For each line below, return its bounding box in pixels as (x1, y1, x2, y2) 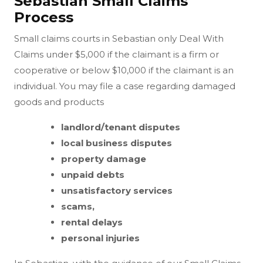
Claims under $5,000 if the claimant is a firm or (14, 48, 219, 60)
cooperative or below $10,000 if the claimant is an (14, 64, 234, 76)
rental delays (61, 216, 123, 228)
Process (14, 8, 73, 26)
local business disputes (61, 137, 172, 149)
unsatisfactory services (61, 184, 173, 196)
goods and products (14, 96, 104, 107)
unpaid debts (61, 168, 124, 180)
